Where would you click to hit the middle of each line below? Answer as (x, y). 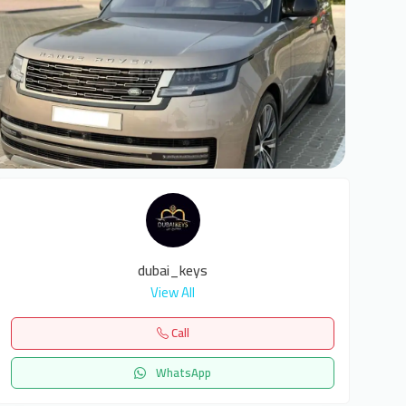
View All (173, 292)
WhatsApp (183, 372)
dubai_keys (173, 270)
